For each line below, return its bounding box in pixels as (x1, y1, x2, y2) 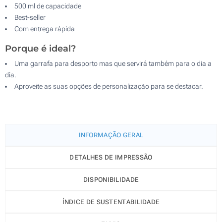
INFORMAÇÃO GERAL (78, 131, 144, 139)
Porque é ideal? (5, 43, 76, 54)
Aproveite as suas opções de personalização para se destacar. (14, 82, 203, 90)
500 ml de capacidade (14, 1, 81, 10)
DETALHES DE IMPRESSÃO (69, 153, 153, 161)
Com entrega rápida (14, 24, 75, 33)
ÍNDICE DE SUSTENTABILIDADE (62, 198, 160, 206)
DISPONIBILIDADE (83, 175, 139, 183)
